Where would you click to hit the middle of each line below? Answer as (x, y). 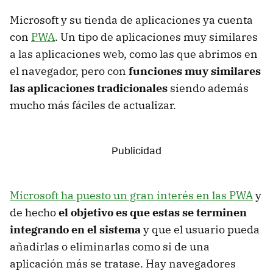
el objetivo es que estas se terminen (153, 212)
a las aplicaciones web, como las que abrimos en (134, 54)
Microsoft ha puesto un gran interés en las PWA (131, 195)
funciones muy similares (195, 71)
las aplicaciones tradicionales (89, 88)
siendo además (208, 88)
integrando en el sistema (75, 229)
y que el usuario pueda (200, 229)
